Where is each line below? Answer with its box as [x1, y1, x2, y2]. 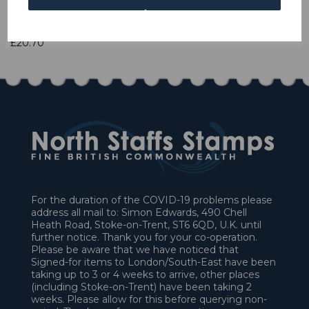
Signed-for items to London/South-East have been [31, 256, 276, 269]
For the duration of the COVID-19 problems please [31, 194, 272, 207]
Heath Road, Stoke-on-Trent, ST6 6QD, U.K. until [31, 219, 261, 232]
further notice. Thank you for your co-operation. [31, 231, 257, 244]
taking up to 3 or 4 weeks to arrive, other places [31, 268, 259, 281]
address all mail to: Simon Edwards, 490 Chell [31, 206, 247, 219]
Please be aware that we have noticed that [31, 243, 239, 257]
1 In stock [10, 22, 56, 35]
